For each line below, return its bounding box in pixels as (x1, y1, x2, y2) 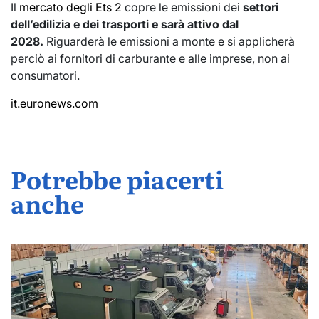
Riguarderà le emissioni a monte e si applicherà (43, 33, 295, 48)
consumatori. (11, 68, 80, 83)
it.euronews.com (11, 95, 98, 110)
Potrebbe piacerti (11, 160, 224, 197)
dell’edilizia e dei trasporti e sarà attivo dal (11, 16, 239, 31)
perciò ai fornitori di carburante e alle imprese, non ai (11, 51, 290, 66)
